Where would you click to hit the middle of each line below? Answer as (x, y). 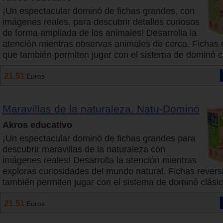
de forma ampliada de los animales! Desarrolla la (100, 33)
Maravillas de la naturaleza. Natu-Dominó (101, 109)
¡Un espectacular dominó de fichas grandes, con (99, 11)
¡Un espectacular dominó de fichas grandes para (99, 139)
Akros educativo (37, 125)
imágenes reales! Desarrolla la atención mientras (100, 161)
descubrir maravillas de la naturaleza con (84, 150)
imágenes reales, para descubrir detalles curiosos (101, 22)
